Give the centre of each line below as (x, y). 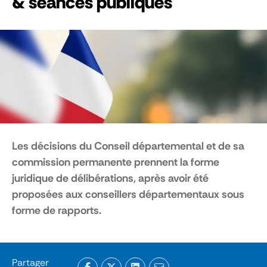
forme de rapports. (57, 210)
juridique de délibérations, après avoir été (110, 178)
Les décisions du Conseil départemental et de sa (128, 146)
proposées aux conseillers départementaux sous (128, 194)
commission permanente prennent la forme (116, 162)
